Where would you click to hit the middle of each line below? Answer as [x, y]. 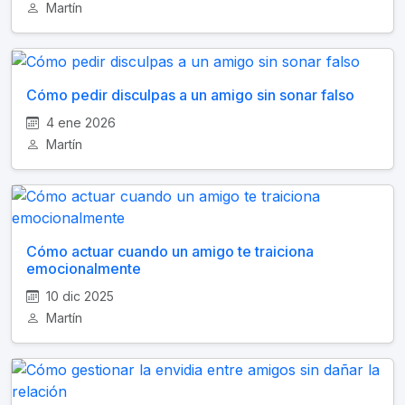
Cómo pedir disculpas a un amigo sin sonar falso [190, 94]
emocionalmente [84, 268]
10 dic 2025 [78, 296]
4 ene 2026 [79, 122]
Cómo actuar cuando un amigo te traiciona [170, 251]
